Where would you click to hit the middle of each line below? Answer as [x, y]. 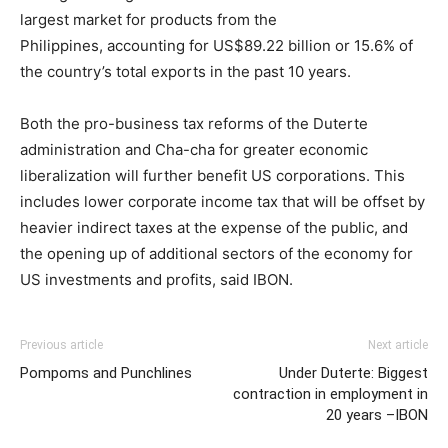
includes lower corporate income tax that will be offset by [222, 201]
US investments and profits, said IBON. [156, 279]
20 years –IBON [377, 415]
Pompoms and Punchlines [106, 373]
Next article [398, 345]
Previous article [61, 345]
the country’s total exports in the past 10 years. [185, 71]
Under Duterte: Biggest [353, 373]
